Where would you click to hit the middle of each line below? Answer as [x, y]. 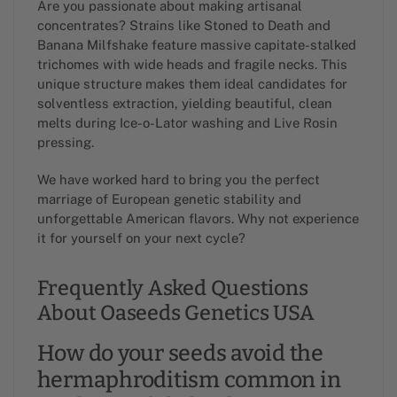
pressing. [65, 142]
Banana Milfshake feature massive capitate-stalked [196, 44]
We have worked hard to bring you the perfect [178, 180]
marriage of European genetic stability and [169, 199]
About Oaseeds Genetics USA [175, 312]
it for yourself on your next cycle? [141, 238]
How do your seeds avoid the [180, 353]
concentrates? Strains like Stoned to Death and [183, 25]
